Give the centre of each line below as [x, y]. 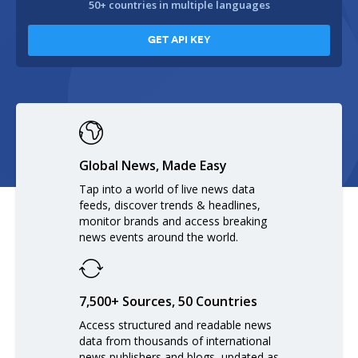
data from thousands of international [175, 341]
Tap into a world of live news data [167, 189]
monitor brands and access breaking [173, 221]
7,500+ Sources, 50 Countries [168, 301]
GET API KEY [179, 40]
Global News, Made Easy [153, 165]
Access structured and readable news [175, 325]
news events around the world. [159, 237]
